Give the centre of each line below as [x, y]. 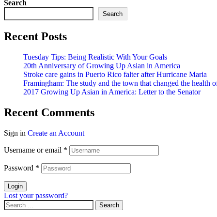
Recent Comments [49, 112]
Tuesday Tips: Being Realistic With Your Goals [95, 57]
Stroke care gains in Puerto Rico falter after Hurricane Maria [115, 74]
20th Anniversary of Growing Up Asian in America [102, 65]
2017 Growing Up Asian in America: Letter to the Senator [112, 92]
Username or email [34, 150]
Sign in [15, 133]
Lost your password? [36, 195]
